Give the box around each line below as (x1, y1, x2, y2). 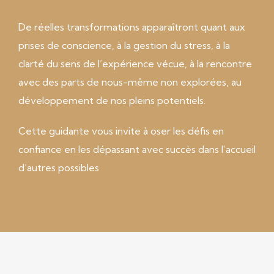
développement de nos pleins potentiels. (18, 94, 206, 106)
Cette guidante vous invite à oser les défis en (18, 125, 224, 137)
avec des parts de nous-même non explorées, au (18, 76, 242, 88)
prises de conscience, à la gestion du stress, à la (18, 39, 230, 51)
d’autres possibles (18, 161, 99, 174)
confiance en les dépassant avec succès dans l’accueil (18, 143, 256, 155)
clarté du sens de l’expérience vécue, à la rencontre (18, 57, 252, 70)
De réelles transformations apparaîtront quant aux (18, 21, 245, 33)
